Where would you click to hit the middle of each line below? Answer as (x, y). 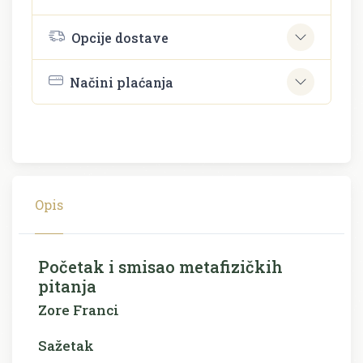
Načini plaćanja (122, 82)
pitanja (67, 286)
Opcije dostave (120, 37)
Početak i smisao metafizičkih (160, 267)
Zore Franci (79, 310)
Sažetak (66, 346)
